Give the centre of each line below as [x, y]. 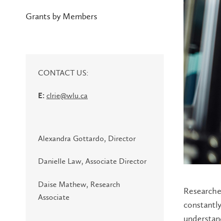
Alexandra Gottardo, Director [87, 138]
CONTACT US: [63, 73]
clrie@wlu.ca [67, 95]
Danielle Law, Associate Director [92, 161]
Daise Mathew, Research [79, 184]
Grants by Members [61, 16]
